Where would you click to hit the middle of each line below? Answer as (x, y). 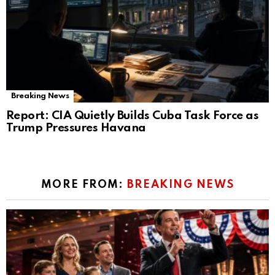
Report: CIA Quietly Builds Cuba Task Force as (133, 115)
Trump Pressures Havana (76, 128)
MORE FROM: (84, 184)
